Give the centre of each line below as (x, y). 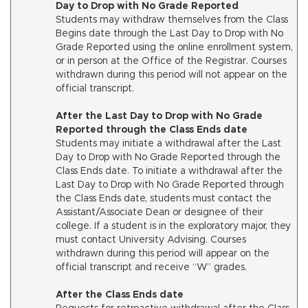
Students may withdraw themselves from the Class (172, 20)
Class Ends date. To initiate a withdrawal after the (169, 171)
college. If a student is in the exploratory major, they (173, 226)
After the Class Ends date (120, 295)
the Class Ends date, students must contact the (164, 199)
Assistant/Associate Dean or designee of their (159, 212)
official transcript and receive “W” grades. (153, 267)
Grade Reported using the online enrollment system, (174, 47)
